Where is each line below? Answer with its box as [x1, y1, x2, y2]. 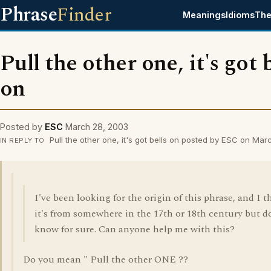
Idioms [226, 10, 255, 20]
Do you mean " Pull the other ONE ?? [23, 252, 188, 267]
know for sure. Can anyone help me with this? [34, 222, 235, 237]
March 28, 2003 [65, 122, 128, 132]
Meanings [183, 10, 226, 20]
